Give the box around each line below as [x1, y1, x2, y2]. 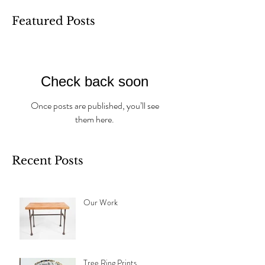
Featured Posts [12, 14, 95, 28]
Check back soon [41, 73, 148, 90]
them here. [75, 112, 114, 127]
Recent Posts [12, 154, 83, 168]
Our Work [83, 196, 118, 209]
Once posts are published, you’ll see [30, 99, 159, 113]
